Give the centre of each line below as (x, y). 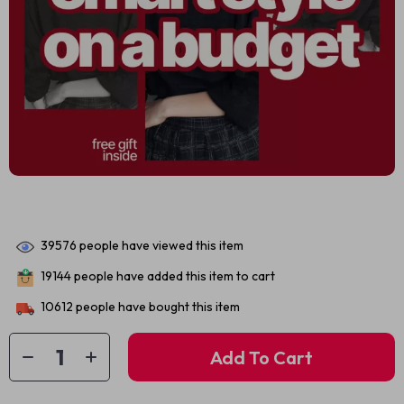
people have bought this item (156, 307)
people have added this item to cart (173, 276)
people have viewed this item (160, 246)
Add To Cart (262, 357)
